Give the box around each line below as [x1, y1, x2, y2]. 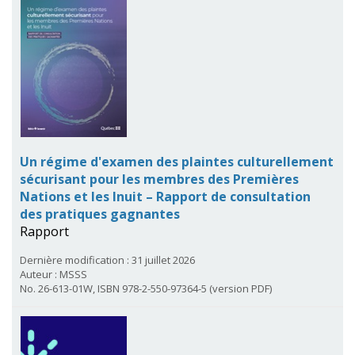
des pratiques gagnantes [20, 204, 180, 223]
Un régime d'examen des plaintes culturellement [20, 152, 334, 170]
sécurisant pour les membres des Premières [20, 170, 299, 188]
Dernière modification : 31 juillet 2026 [20, 252, 195, 267]
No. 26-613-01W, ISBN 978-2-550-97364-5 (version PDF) [20, 281, 272, 296]
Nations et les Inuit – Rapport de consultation [20, 187, 311, 205]
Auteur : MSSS [20, 266, 87, 281]
